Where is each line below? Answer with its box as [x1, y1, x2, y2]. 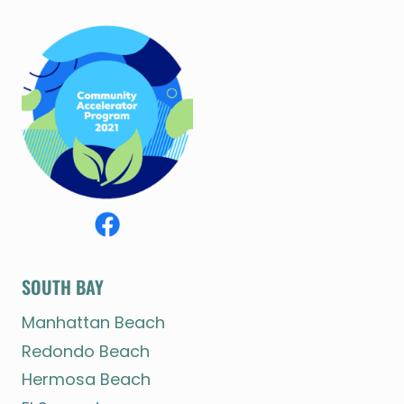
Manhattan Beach [22, 311, 165, 335]
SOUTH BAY [22, 272, 104, 300]
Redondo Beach [22, 339, 150, 363]
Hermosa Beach [22, 368, 151, 391]
